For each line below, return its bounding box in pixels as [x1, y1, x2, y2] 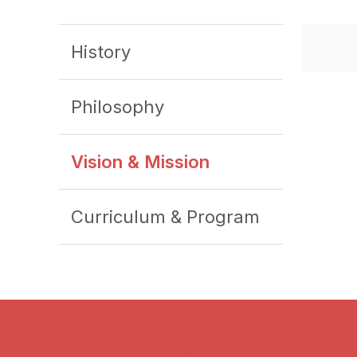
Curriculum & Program [71, 206, 260, 227]
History [71, 41, 131, 62]
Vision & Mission [71, 151, 210, 172]
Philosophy [71, 96, 164, 117]
